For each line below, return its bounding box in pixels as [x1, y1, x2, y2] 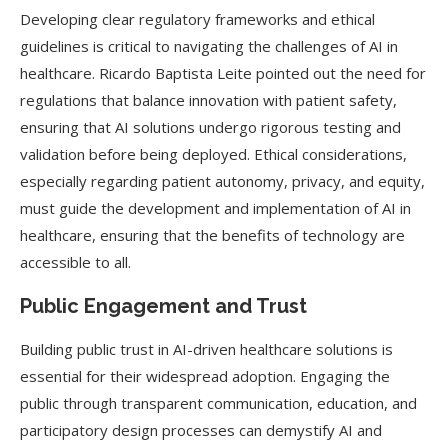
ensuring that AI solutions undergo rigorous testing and [20, 117, 401, 137]
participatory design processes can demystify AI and [20, 420, 382, 440]
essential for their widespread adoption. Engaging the [20, 366, 390, 386]
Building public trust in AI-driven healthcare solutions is [20, 339, 393, 359]
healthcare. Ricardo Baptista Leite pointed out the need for [20, 63, 426, 83]
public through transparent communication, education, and [20, 393, 417, 413]
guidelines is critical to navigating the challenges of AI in [20, 36, 398, 56]
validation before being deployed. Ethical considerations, [20, 144, 407, 164]
